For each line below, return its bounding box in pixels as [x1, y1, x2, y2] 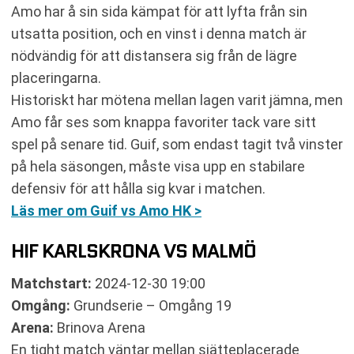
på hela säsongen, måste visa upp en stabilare [11, 158, 305, 175]
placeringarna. [11, 70, 101, 86]
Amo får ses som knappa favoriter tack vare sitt [11, 114, 316, 130]
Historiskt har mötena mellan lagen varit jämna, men [11, 92, 343, 108]
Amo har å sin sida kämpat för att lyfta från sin [11, 3, 307, 20]
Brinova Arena [54, 319, 145, 336]
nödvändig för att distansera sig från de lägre [11, 47, 297, 64]
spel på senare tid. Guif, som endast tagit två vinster [11, 136, 343, 153]
